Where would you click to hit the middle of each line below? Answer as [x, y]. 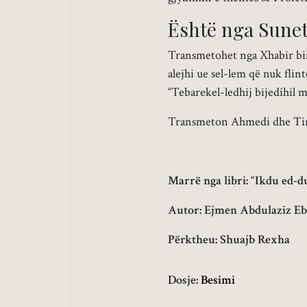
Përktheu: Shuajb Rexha [229, 240]
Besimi [218, 280]
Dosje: [184, 280]
